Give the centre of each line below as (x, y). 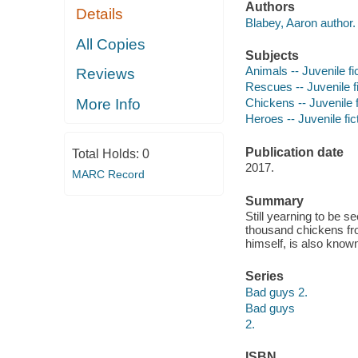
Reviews (106, 74)
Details (100, 14)
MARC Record (108, 175)
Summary (274, 201)
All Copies (111, 44)
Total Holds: (107, 154)
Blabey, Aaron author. (300, 22)
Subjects (272, 55)
